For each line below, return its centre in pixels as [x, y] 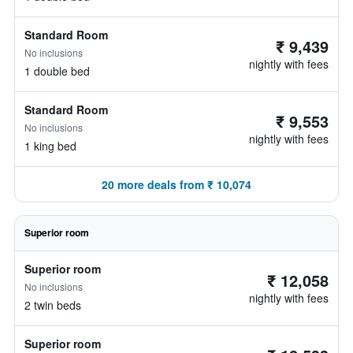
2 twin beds [53, 305]
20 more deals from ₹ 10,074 [176, 184]
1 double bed [57, 71]
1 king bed [50, 146]
